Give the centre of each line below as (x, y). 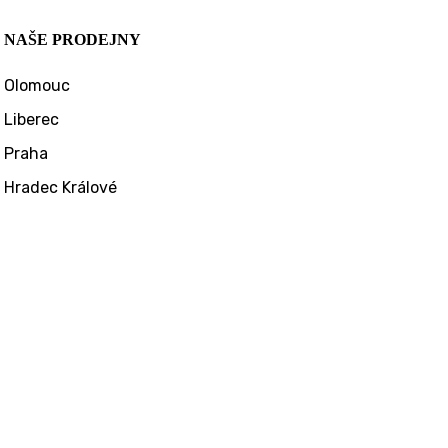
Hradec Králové (61, 187)
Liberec (32, 119)
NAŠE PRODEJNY (73, 40)
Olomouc (37, 85)
